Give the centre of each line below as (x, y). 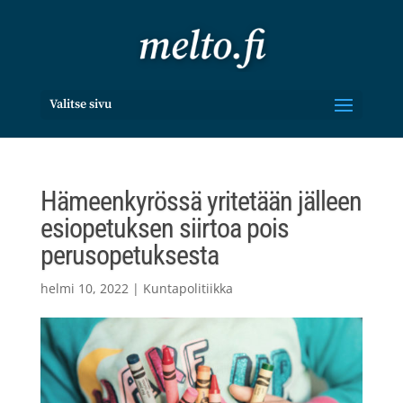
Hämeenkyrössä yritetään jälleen (201, 201)
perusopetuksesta (129, 255)
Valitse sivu (80, 104)
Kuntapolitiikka (188, 288)
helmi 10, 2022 (84, 288)
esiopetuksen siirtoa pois (164, 228)
